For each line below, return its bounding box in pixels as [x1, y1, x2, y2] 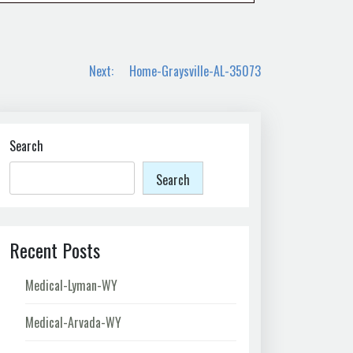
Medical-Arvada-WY [25, 312, 121, 332]
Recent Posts [9, 235, 100, 264]
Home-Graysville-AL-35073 [129, 61, 261, 80]
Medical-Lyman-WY [25, 275, 117, 295]
